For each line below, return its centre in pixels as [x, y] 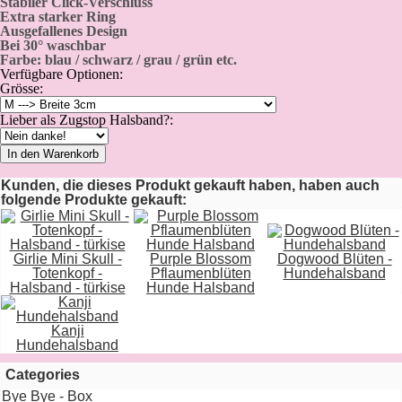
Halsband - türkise [67, 288]
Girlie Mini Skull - [67, 259]
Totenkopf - [67, 273]
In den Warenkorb [53, 154]
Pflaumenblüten [201, 273]
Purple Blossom [201, 259]
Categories [43, 375]
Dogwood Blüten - [334, 259]
